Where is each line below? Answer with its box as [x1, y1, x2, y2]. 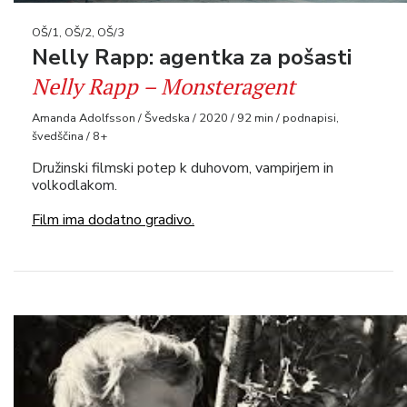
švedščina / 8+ [32, 128, 107, 145]
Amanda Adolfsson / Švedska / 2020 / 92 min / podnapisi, [32, 110, 339, 127]
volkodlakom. [32, 175, 117, 196]
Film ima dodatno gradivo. [32, 210, 194, 231]
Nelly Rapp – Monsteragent [32, 72, 295, 102]
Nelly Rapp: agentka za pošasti [32, 43, 352, 73]
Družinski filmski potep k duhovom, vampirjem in [32, 158, 333, 179]
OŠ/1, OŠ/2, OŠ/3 [32, 25, 124, 42]
